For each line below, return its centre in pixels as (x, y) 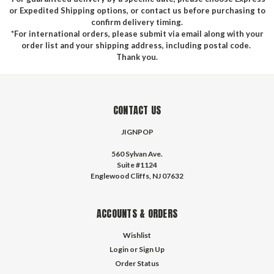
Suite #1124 (137, 165)
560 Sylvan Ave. (137, 154)
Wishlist (137, 235)
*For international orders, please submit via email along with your (137, 34)
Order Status (137, 263)
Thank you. (137, 57)
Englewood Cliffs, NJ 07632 (137, 176)
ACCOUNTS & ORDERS (137, 213)
